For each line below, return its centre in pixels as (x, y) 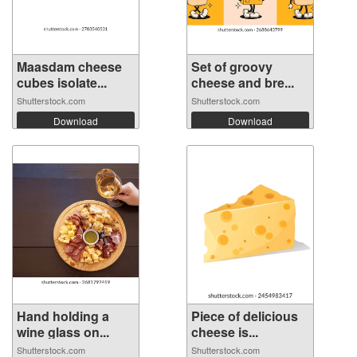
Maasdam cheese (69, 67)
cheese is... (225, 332)
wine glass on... (63, 332)
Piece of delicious (245, 316)
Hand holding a (63, 316)
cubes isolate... (62, 82)
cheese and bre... (243, 82)
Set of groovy (232, 67)
